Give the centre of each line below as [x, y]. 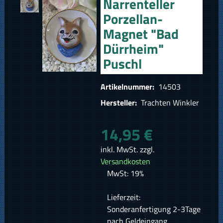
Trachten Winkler [169, 103]
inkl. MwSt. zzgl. [127, 150]
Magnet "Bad [141, 34]
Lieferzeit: [123, 197]
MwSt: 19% [125, 173]
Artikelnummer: [128, 87]
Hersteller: [120, 103]
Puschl [123, 64]
